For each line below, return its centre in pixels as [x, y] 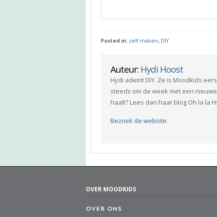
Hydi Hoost [162, 69]
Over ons [104, 209]
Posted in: [115, 40]
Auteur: [125, 69]
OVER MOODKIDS [111, 189]
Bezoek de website [139, 120]
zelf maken [143, 40]
